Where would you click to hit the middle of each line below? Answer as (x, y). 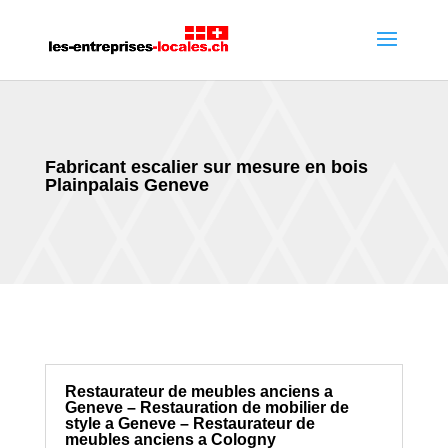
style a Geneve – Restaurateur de (189, 423)
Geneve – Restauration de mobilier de (206, 407)
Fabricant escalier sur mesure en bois (206, 167)
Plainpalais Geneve (126, 185)
